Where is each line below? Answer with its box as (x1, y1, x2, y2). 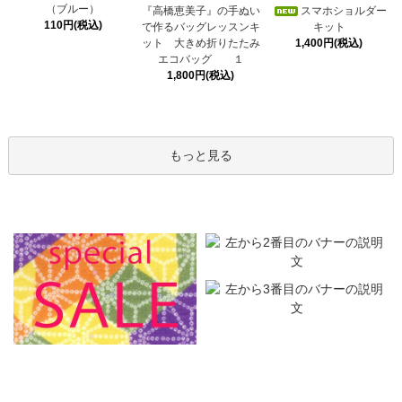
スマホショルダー (300, 4, 387, 17)
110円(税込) (43, 18, 102, 31)
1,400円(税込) (295, 36, 363, 49)
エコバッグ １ (157, 52, 244, 66)
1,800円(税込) (167, 68, 235, 82)
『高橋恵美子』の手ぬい (141, 4, 260, 17)
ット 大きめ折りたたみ (141, 36, 260, 49)
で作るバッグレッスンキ (141, 20, 260, 33)
